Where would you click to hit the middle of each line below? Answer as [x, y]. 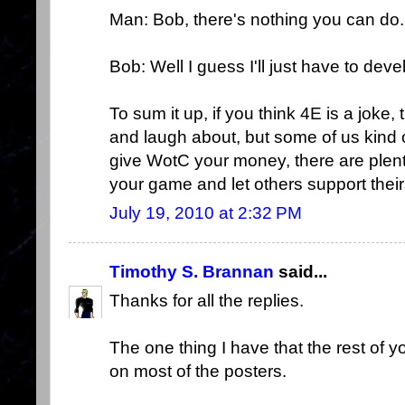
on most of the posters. [198, 372]
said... [301, 271]
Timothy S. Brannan [192, 271]
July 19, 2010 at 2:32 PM [206, 213]
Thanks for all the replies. [207, 301]
